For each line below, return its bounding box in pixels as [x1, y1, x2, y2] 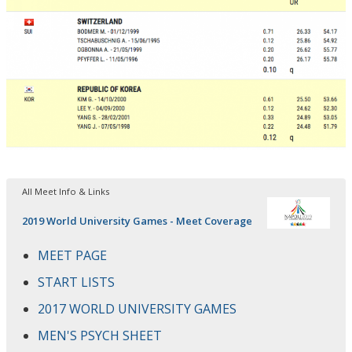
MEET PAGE [38, 246, 107, 264]
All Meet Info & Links [22, 185, 109, 197]
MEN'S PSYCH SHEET [38, 326, 162, 344]
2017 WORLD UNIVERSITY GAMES [38, 299, 236, 317]
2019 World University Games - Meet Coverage [22, 213, 252, 228]
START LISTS [38, 273, 115, 291]
